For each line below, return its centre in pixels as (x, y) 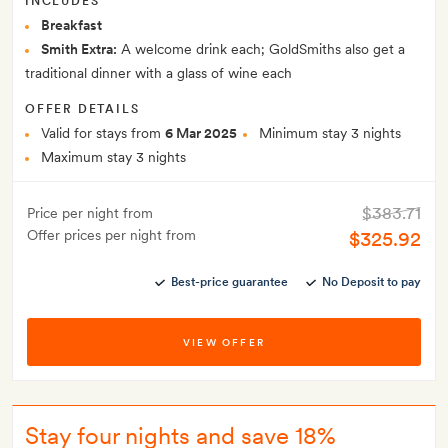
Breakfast (71, 25)
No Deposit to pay (371, 282)
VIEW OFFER (224, 342)
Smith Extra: (79, 49)
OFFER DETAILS (82, 109)
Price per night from (90, 213)
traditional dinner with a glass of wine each (158, 73)
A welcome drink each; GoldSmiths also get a (261, 49)
